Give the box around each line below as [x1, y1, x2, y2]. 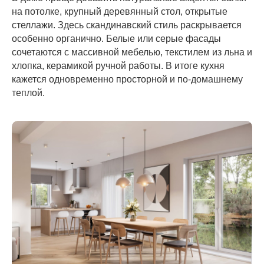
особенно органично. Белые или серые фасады [12, 33, 221, 44]
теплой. [12, 87, 45, 98]
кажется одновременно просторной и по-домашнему [12, 74, 243, 84]
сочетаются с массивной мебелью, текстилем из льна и [12, 47, 252, 57]
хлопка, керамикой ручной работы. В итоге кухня [12, 60, 225, 71]
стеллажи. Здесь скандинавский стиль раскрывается [12, 19, 242, 30]
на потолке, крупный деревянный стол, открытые [12, 6, 227, 16]
